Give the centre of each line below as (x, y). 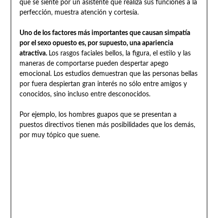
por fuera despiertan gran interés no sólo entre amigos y (103, 84)
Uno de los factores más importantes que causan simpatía (105, 33)
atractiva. (34, 53)
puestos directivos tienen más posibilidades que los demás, (107, 125)
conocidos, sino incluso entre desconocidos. (85, 94)
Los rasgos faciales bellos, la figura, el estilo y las (119, 53)
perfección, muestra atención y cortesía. (79, 12)
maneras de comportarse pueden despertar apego (94, 64)
